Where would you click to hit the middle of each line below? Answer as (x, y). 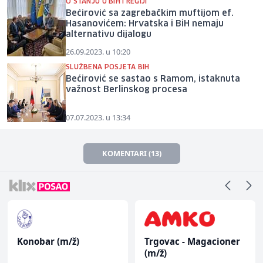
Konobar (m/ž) (48, 241)
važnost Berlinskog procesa (127, 90)
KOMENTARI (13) (131, 153)
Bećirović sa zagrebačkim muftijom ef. (150, 13)
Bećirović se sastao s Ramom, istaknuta (153, 79)
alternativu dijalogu (109, 34)
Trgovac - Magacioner (192, 241)
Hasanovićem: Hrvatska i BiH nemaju (145, 24)
